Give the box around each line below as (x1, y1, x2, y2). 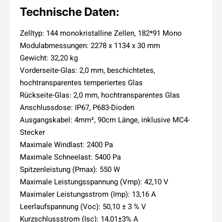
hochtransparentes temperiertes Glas (20, 77, 143, 88)
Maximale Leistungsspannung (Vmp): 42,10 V (20, 176, 168, 187)
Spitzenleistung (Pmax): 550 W (20, 164, 120, 174)
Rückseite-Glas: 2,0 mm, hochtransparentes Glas (20, 89, 180, 100)
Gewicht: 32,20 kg (20, 52, 78, 63)
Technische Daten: (20, 4, 119, 19)
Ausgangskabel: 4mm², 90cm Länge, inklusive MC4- (20, 114, 190, 125)
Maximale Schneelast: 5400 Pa (20, 151, 121, 162)
